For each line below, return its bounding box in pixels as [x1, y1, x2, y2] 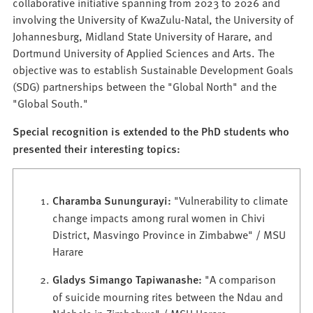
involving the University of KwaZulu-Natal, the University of [13, 11, 294, 27]
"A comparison [202, 271, 277, 287]
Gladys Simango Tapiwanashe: [52, 271, 203, 288]
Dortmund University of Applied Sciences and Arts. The [13, 45, 275, 61]
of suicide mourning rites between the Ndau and [52, 289, 284, 305]
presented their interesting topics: [13, 140, 181, 157]
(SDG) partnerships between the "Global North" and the [13, 78, 277, 94]
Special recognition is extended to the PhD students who [13, 123, 290, 140]
